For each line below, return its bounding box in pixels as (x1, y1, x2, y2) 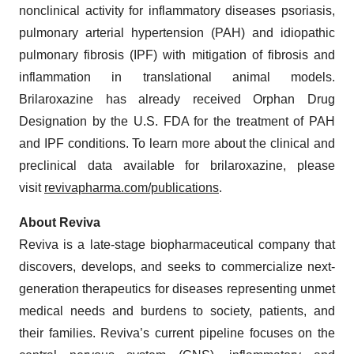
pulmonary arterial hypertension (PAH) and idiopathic (19, 26, 335, 40)
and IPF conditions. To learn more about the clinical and (19, 137, 335, 150)
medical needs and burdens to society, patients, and (19, 304, 335, 318)
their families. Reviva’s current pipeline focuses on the (19, 326, 335, 340)
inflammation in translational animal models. (19, 70, 335, 84)
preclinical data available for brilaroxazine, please (19, 159, 335, 172)
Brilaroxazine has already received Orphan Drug (19, 92, 335, 106)
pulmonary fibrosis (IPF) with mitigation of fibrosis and (19, 48, 335, 62)
